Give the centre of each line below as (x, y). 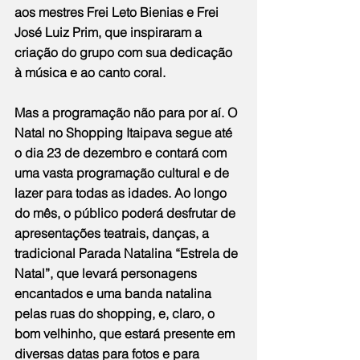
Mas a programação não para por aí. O (127, 113)
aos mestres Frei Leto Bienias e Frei (118, 12)
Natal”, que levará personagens (107, 274)
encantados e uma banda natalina (115, 294)
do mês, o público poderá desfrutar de (127, 213)
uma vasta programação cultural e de (123, 173)
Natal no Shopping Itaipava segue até (125, 133)
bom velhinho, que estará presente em (126, 334)
